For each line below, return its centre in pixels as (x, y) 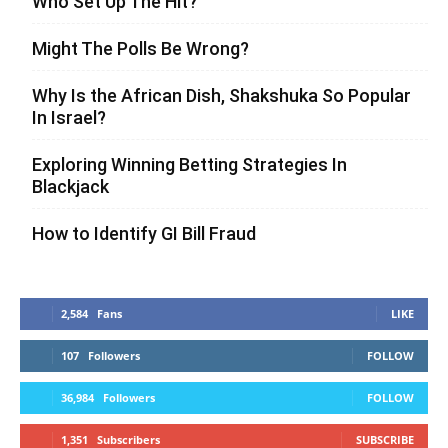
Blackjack (70, 187)
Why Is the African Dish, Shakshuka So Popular (221, 96)
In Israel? (69, 118)
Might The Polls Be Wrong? (140, 49)
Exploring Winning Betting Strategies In (189, 165)
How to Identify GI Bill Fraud (144, 234)
